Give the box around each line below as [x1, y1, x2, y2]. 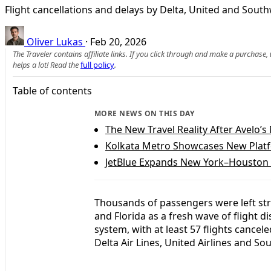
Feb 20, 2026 [90, 34, 146, 48]
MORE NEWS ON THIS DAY [94, 108, 195, 119]
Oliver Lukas [27, 34, 83, 48]
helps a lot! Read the [13, 59, 80, 70]
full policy [80, 59, 114, 70]
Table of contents [13, 83, 92, 97]
